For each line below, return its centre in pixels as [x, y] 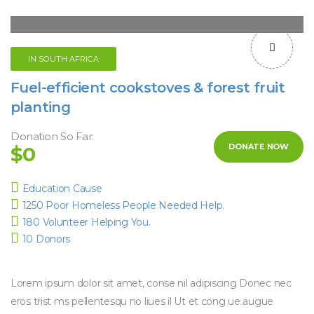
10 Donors [46, 239]
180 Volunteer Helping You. [86, 222]
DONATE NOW [259, 146]
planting [41, 107]
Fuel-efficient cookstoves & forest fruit [148, 88]
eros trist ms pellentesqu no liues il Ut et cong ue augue [142, 301]
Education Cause [62, 189]
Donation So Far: [52, 136]
